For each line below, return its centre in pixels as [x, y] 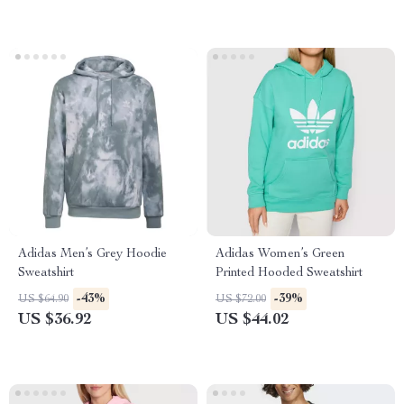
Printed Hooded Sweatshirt [289, 273]
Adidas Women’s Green [280, 254]
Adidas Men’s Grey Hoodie [92, 254]
